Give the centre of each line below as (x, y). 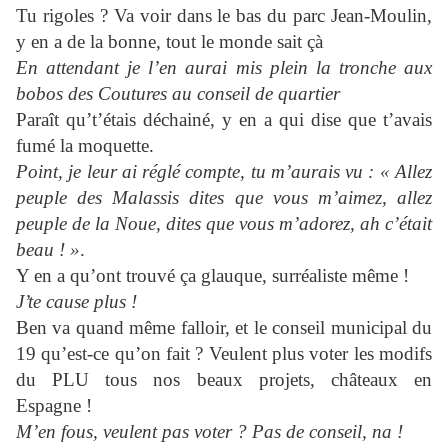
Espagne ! (54, 406)
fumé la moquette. (85, 146)
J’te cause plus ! (76, 302)
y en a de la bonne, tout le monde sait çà (169, 42)
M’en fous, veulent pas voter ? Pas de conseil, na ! (209, 432)
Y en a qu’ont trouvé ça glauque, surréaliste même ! (212, 276)
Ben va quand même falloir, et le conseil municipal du (224, 328)
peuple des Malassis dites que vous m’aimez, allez (224, 198)
